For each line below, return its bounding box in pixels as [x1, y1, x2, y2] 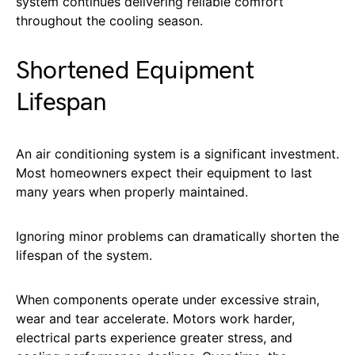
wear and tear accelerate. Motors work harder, [16, 310, 295, 326]
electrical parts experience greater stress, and [16, 329, 292, 345]
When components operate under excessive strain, [16, 291, 319, 307]
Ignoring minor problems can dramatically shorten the [16, 227, 339, 244]
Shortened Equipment [16, 55, 254, 86]
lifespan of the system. [16, 246, 152, 263]
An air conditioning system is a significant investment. [16, 145, 339, 162]
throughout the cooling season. [16, 12, 203, 29]
